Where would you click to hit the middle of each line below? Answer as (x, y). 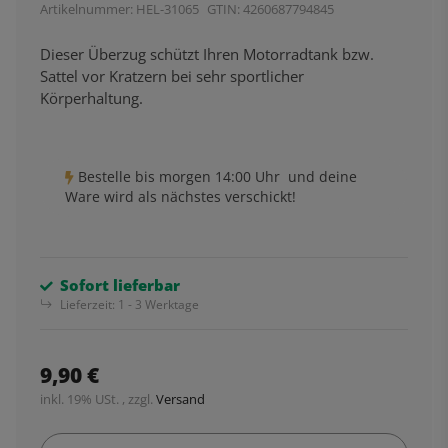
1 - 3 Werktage (158, 303)
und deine (318, 176)
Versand (180, 398)
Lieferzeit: (89, 303)
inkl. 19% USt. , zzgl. (98, 398)
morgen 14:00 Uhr (219, 176)
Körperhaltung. (91, 97)
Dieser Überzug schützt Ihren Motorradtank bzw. (207, 53)
